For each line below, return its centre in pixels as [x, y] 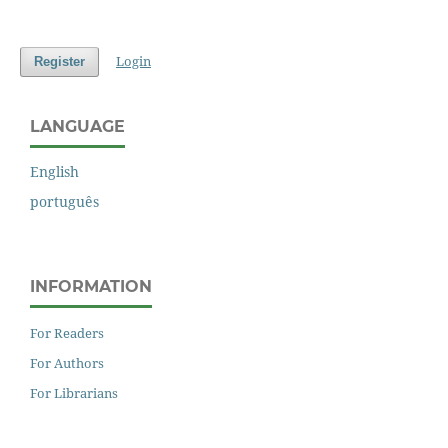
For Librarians [74, 393]
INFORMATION [91, 287]
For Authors [67, 363]
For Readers [67, 333]
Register [59, 61]
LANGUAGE [77, 126]
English [54, 172]
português [64, 202]
